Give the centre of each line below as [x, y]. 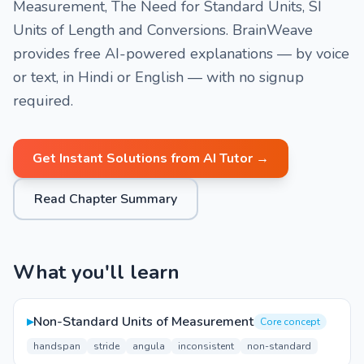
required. [43, 101]
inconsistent [206, 346]
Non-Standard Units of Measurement [143, 322]
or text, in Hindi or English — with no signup [158, 77]
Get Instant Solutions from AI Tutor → [151, 158]
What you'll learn [96, 272]
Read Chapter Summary [106, 199]
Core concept [290, 322]
